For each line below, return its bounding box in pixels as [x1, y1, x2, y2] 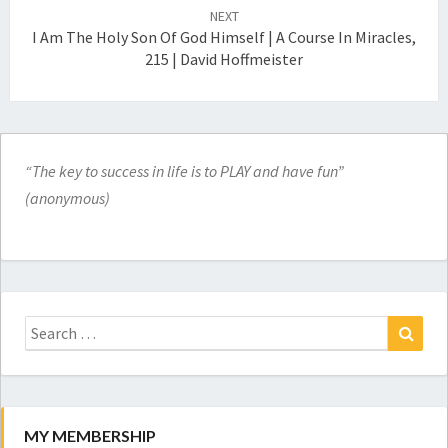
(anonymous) [25, 188, 110, 209]
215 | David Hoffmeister [145, 49, 303, 70]
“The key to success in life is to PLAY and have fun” [25, 161, 344, 182]
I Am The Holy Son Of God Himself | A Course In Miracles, [32, 27, 416, 48]
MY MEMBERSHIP [24, 426, 156, 446]
